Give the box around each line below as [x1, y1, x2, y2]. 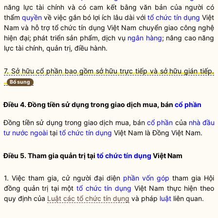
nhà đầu [188, 118, 215, 127]
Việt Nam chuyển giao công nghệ [105, 23, 215, 32]
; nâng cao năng [162, 34, 214, 42]
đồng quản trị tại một [4, 184, 77, 192]
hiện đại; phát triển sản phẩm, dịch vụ [4, 34, 127, 42]
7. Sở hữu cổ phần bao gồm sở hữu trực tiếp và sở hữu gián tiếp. [4, 67, 214, 75]
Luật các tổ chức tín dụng [47, 194, 129, 202]
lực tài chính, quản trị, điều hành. [4, 44, 108, 52]
